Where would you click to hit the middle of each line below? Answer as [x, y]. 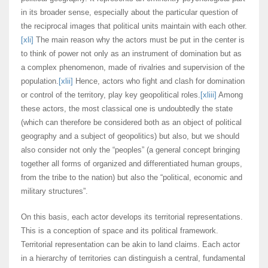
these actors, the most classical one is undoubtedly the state [127, 109]
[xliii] [208, 95]
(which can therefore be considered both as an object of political [131, 123]
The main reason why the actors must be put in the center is [139, 40]
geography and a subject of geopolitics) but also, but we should [130, 136]
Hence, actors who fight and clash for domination [159, 81]
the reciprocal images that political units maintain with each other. [134, 26]
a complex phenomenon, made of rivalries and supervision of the [133, 68]
